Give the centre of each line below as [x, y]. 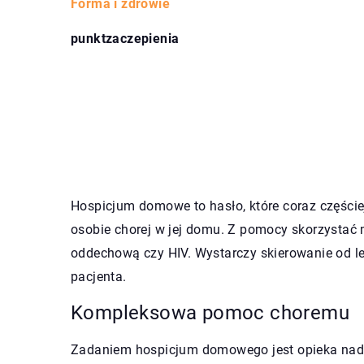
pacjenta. [101, 276]
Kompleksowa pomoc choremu [210, 312]
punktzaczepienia [125, 38]
